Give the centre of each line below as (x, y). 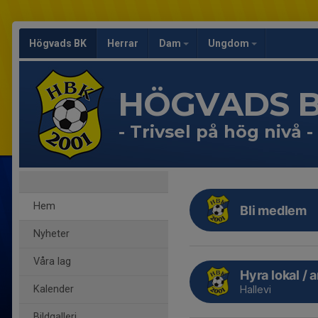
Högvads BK (58, 43)
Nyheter (51, 234)
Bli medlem (273, 210)
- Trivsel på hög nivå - (216, 132)
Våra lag (52, 262)
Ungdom (230, 43)
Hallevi (256, 290)
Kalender (54, 289)
